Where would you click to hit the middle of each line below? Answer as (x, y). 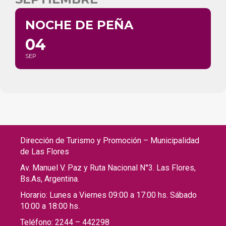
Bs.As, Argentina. (50, 179)
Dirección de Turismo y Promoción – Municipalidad (110, 140)
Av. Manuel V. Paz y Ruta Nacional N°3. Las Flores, (108, 167)
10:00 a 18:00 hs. (51, 206)
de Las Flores (46, 151)
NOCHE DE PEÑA (79, 25)
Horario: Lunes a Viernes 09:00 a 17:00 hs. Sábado (108, 195)
